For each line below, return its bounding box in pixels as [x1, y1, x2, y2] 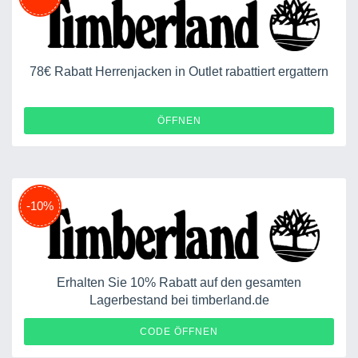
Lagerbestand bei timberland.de [89, 292, 269, 307]
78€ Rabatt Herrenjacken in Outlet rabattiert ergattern [30, 64, 328, 78]
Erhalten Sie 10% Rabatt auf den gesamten [57, 275, 301, 289]
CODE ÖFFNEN [140, 325, 218, 337]
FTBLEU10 [257, 324, 322, 338]
